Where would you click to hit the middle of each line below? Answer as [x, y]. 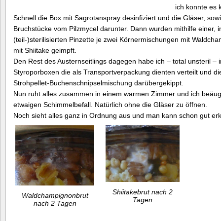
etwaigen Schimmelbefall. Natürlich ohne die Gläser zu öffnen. [110, 104]
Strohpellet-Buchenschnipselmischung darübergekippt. [98, 83]
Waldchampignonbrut [55, 196]
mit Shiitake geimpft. [45, 50]
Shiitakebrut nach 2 [143, 192]
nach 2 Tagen [55, 203]
